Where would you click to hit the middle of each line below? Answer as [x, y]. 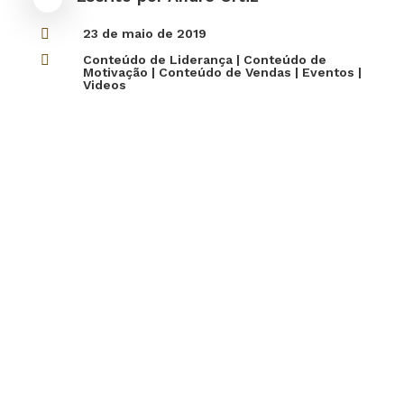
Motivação [115, 72]
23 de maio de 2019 [144, 33]
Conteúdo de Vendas [225, 72]
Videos [104, 85]
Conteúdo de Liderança [157, 60]
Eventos [328, 72]
